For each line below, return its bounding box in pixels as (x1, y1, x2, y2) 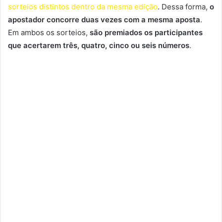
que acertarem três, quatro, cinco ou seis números (8, 41, 189, 51)
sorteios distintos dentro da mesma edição (8, 2, 158, 12)
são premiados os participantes (90, 28, 203, 38)
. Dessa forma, (158, 2, 210, 12)
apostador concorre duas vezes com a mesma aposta (8, 15, 200, 25)
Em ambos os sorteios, (8, 28, 90, 38)
